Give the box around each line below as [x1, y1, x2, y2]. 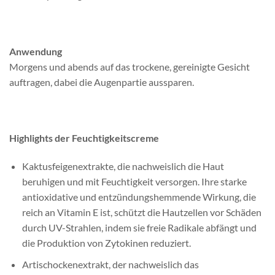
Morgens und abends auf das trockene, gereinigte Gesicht [9, 60, 250, 72]
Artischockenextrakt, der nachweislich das [21, 258, 199, 270]
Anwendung [9, 45, 62, 57]
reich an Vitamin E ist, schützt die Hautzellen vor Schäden [21, 206, 261, 219]
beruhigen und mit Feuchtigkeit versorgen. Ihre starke [21, 176, 247, 188]
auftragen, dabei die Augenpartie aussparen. [9, 76, 194, 88]
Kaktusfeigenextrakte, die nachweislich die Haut [21, 160, 224, 172]
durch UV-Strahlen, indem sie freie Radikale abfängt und [21, 222, 257, 234]
